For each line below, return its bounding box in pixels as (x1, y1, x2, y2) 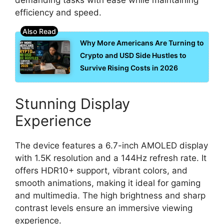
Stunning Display (15, 94, 130, 112)
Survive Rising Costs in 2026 (80, 63, 178, 72)
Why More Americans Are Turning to (80, 38, 204, 47)
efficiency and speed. (15, 7, 101, 17)
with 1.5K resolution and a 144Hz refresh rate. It (15, 152, 206, 163)
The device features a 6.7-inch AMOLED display (15, 140, 208, 150)
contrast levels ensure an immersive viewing (15, 202, 192, 213)
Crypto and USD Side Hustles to (80, 51, 186, 60)
